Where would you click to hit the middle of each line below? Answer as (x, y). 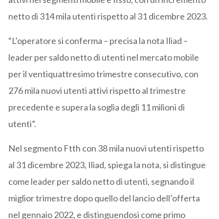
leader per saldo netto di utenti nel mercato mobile (104, 57)
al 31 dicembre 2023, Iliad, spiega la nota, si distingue (107, 164)
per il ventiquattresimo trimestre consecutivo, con (104, 74)
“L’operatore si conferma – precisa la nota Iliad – (98, 40)
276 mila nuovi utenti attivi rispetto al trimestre (97, 90)
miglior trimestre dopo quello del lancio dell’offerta (104, 198)
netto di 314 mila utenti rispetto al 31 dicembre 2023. (108, 16)
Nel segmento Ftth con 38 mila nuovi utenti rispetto (106, 148)
